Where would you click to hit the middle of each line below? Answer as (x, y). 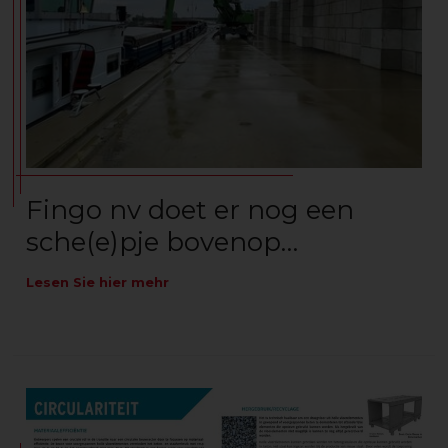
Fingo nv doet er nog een (190, 210)
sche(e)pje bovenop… (162, 242)
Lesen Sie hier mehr (97, 282)
